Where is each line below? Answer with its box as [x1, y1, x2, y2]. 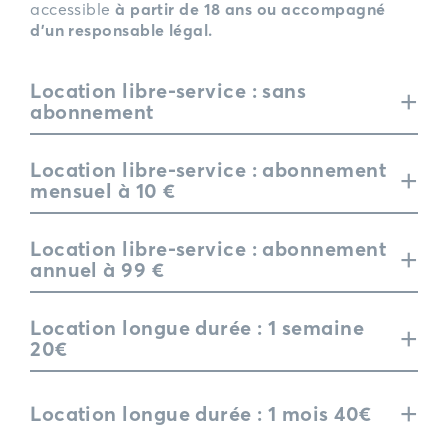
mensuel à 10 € [30, 179, 176, 203]
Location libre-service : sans [30, 79, 307, 103]
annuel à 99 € [30, 258, 165, 282]
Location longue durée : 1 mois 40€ [30, 401, 372, 426]
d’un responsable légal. [30, 20, 213, 40]
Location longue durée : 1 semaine [30, 316, 365, 340]
